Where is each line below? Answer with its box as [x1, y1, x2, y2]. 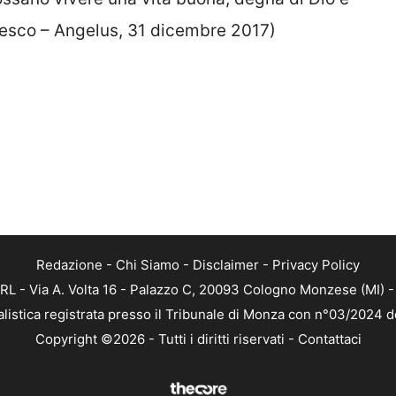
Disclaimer [193, 256, 259, 274]
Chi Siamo [116, 256, 179, 274]
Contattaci [297, 331, 362, 348]
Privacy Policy [272, 256, 360, 274]
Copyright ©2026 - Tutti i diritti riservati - [34, 331, 298, 348]
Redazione [36, 256, 103, 274]
